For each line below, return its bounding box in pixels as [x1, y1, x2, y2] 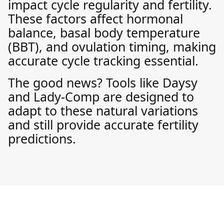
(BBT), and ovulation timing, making [8, 38, 216, 55]
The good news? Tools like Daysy [8, 74, 197, 91]
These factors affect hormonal [8, 10, 183, 27]
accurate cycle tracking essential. [8, 52, 198, 69]
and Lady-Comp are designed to [8, 88, 194, 105]
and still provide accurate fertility [8, 116, 198, 133]
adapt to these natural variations [8, 102, 198, 119]
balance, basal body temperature [8, 24, 200, 41]
